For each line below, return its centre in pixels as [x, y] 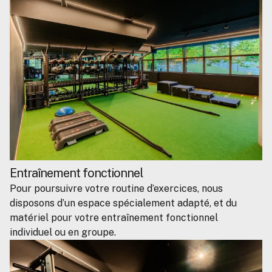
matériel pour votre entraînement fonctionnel [114, 218]
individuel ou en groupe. [63, 233]
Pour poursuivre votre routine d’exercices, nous [116, 189]
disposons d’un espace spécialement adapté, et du [123, 203]
